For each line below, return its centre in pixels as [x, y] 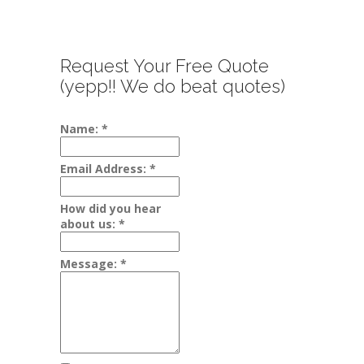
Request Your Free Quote [165, 66]
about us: [89, 224]
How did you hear [110, 208]
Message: [90, 264]
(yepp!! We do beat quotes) [173, 86]
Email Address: [105, 169]
